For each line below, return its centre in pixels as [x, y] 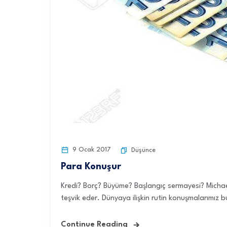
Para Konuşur [91, 167]
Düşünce [143, 150]
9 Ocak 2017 [91, 150]
